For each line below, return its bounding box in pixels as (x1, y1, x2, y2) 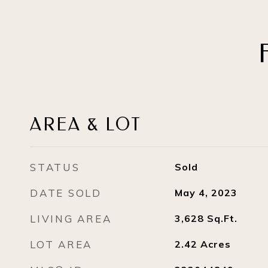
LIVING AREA (30, 212, 112, 225)
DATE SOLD (30, 187, 102, 199)
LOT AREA (30, 238, 92, 251)
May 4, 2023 (174, 187, 237, 199)
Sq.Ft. (206, 212, 237, 224)
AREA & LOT (30, 114, 142, 135)
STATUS (30, 161, 80, 173)
